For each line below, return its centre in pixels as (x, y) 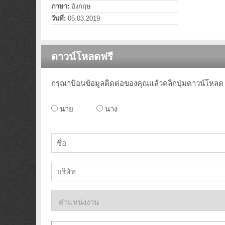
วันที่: (59, 18)
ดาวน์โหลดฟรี (82, 57)
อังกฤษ (80, 6)
